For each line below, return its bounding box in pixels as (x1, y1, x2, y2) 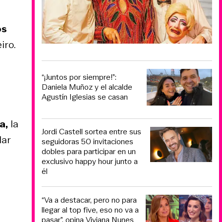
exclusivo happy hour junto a (42, 156, 138, 167)
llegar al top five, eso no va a (42, 204, 139, 216)
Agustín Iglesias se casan (42, 91, 128, 103)
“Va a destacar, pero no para (42, 194, 137, 206)
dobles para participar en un (42, 146, 136, 158)
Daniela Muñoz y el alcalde (42, 81, 132, 93)
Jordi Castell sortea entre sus (42, 126, 141, 138)
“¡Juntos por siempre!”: (42, 71, 116, 83)
